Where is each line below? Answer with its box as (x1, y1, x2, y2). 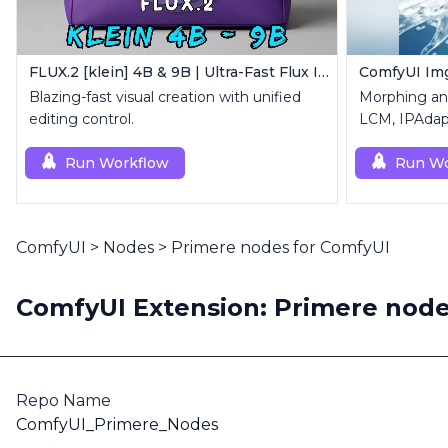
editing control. (29, 110, 134, 128)
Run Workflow (65, 154, 169, 172)
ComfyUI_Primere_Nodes (16, 415, 218, 434)
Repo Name (16, 391, 111, 410)
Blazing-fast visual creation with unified (29, 88, 301, 106)
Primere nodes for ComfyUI (171, 238, 390, 257)
